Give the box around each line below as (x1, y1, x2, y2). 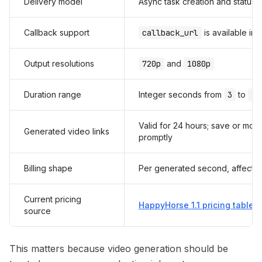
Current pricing (24, 194, 81, 204)
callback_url (142, 27, 198, 38)
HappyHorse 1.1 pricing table (139, 200, 254, 210)
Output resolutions (24, 58, 94, 68)
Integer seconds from (139, 89, 224, 99)
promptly (139, 132, 173, 142)
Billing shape (24, 163, 73, 173)
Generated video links (24, 126, 109, 136)
